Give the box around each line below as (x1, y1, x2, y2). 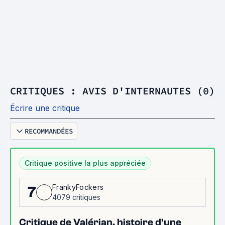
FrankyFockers (52, 183, 104, 191)
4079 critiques (52, 193, 100, 201)
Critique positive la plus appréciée (25, 159, 146, 167)
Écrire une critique (10, 103, 80, 113)
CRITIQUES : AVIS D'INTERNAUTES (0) (10, 84, 215, 97)
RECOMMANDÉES (25, 127, 73, 136)
